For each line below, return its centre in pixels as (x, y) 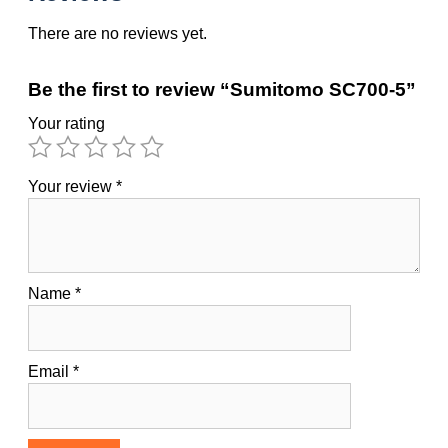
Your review (72, 187)
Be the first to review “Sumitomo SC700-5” (222, 90)
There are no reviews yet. (117, 34)
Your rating (66, 124)
